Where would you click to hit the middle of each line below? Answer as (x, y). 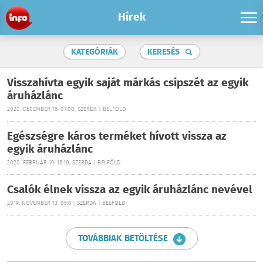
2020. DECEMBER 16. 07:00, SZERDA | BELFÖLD (66, 109)
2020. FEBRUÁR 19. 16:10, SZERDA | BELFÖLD (64, 163)
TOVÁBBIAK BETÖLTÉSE (123, 239)
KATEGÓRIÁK (94, 52)
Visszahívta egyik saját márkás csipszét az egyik (128, 83)
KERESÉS (163, 52)
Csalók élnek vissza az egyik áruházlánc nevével (130, 190)
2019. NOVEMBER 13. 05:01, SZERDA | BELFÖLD (66, 203)
